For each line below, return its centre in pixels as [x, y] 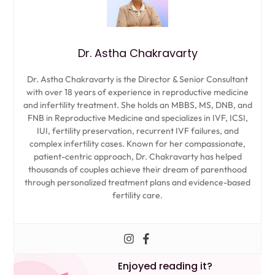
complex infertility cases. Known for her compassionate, [137, 143]
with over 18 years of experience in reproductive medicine [137, 92]
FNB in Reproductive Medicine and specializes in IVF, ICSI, [137, 118]
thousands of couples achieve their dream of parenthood [137, 169]
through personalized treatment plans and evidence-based [137, 182]
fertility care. [137, 195]
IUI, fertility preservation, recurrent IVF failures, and [137, 130]
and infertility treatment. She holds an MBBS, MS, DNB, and [137, 105]
